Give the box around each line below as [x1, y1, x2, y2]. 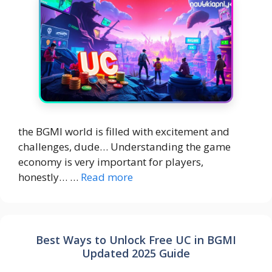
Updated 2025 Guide [82, 246, 190, 261]
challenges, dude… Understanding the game [18, 140, 231, 154]
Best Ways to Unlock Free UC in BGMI [36, 233, 236, 248]
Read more [81, 170, 133, 185]
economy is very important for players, [18, 155, 203, 169]
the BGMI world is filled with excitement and [18, 124, 229, 139]
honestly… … [18, 170, 81, 185]
